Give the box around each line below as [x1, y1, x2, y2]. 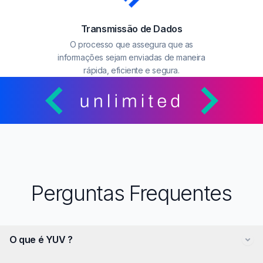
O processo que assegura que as [69, 39, 193, 49]
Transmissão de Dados [80, 23, 183, 35]
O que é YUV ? [9, 234, 73, 245]
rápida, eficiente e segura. [83, 65, 180, 75]
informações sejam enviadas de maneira [58, 52, 205, 62]
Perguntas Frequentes [31, 180, 232, 206]
